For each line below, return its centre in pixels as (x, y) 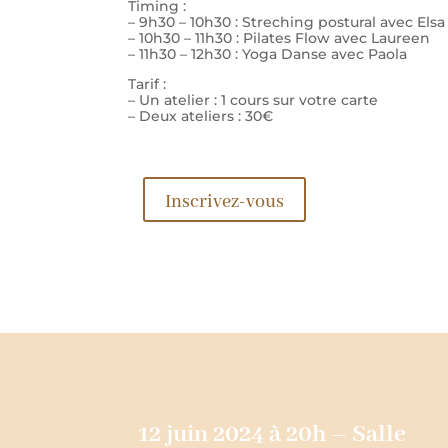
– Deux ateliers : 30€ (202, 115)
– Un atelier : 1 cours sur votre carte (253, 99)
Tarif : (147, 83)
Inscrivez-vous (224, 201)
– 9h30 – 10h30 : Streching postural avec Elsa (286, 21)
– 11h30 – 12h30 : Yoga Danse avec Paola (267, 53)
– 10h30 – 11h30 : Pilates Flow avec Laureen (279, 37)
